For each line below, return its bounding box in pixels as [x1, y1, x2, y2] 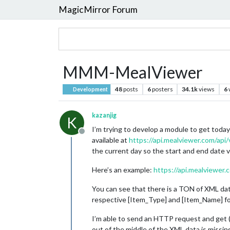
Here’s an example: [92, 165, 154, 174]
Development [72, 86, 108, 92]
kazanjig [92, 111, 117, 119]
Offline [81, 131, 106, 141]
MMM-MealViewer [63, 62, 203, 82]
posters [151, 85, 173, 93]
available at [92, 136, 129, 144]
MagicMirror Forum [59, 4, 138, 15]
